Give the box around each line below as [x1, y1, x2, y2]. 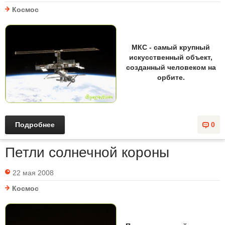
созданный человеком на [126, 63, 216, 71]
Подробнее [15, 121, 55, 129]
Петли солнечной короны [5, 145, 169, 161]
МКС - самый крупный [132, 43, 210, 51]
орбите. [157, 73, 185, 81]
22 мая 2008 [13, 169, 54, 177]
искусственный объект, [129, 53, 212, 61]
